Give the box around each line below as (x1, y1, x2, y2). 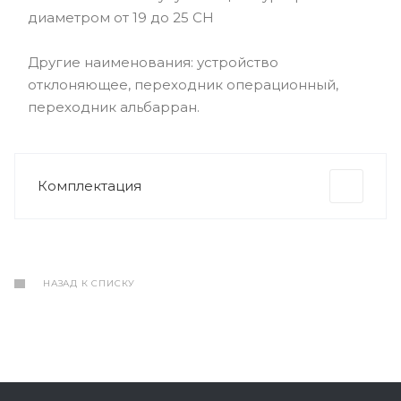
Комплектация (38, 177, 141, 194)
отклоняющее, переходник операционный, (28, 76, 338, 93)
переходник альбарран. (28, 98, 200, 115)
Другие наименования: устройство (28, 54, 278, 71)
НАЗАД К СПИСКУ (43, 277, 136, 289)
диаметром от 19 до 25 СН (28, 9, 214, 26)
